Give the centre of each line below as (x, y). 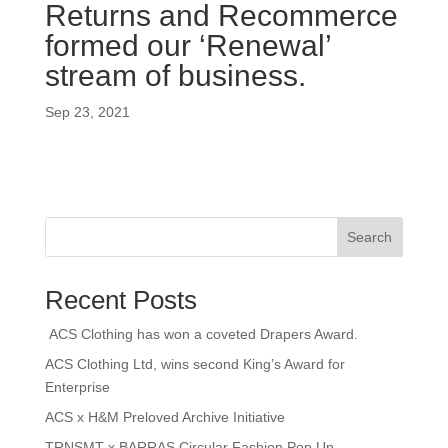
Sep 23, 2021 (87, 112)
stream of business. (175, 75)
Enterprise (77, 387)
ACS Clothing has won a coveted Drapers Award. (203, 334)
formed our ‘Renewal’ (187, 45)
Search (370, 237)
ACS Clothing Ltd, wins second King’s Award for (194, 364)
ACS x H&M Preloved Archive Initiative (164, 417)
